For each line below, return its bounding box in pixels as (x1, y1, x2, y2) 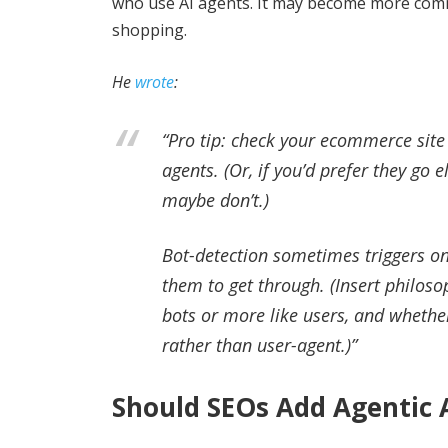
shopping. (112, 18, 187, 41)
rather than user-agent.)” (162, 333, 357, 358)
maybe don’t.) (162, 188, 269, 213)
